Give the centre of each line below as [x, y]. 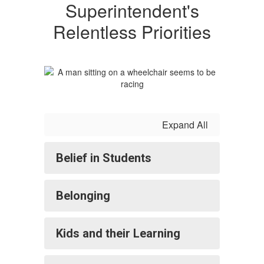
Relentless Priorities [132, 32]
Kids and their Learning [118, 233]
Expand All [185, 125]
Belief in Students [104, 158]
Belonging [83, 196]
